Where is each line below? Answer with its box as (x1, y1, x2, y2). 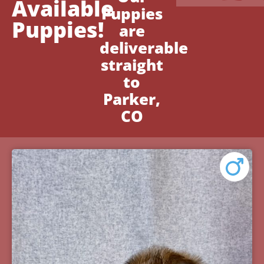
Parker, (103, 88, 161, 110)
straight (100, 54, 163, 76)
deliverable (100, 37, 189, 59)
